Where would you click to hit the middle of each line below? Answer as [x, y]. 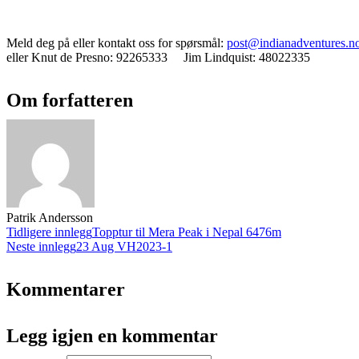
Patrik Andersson [50, 217]
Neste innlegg [41, 246]
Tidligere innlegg [49, 232]
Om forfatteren [70, 101]
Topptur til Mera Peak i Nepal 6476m [187, 232]
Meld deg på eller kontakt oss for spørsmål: [117, 42]
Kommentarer [66, 289]
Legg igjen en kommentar [112, 336]
